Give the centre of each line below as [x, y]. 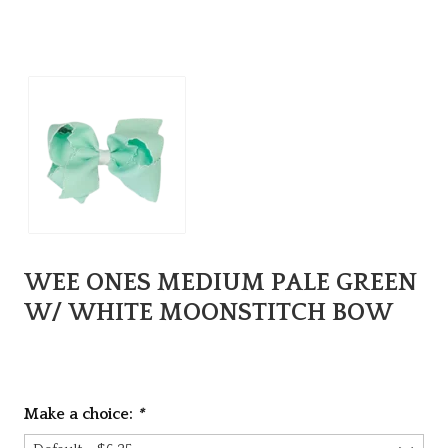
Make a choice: [80, 414]
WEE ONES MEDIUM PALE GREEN [220, 283]
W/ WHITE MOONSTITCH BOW [208, 313]
